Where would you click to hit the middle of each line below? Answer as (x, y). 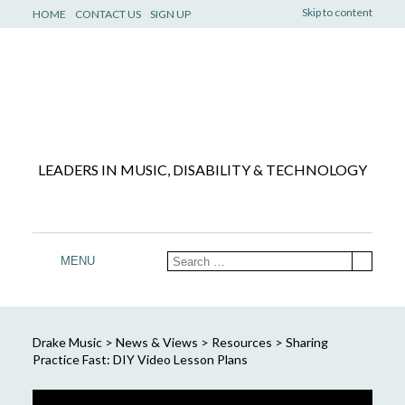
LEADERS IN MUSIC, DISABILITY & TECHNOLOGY (202, 170)
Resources (241, 342)
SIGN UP (170, 14)
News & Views (156, 342)
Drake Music (67, 342)
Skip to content (338, 12)
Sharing (306, 342)
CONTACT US (108, 14)
